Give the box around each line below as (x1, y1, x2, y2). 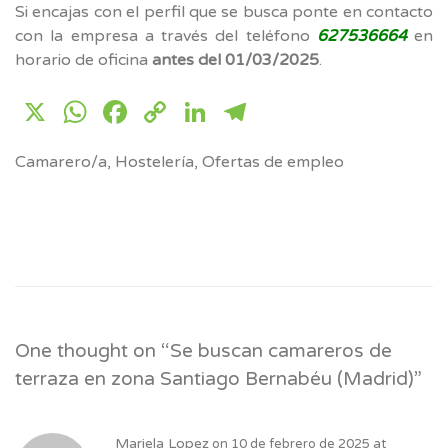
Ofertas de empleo (202, 151, 344, 172)
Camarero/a (15, 151, 107, 172)
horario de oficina (15, 49, 152, 70)
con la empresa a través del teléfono (15, 25, 317, 46)
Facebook (131, 92, 281, 131)
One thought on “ (15, 339, 170, 362)
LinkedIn (211, 92, 343, 131)
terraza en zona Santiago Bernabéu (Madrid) (15, 367, 414, 390)
